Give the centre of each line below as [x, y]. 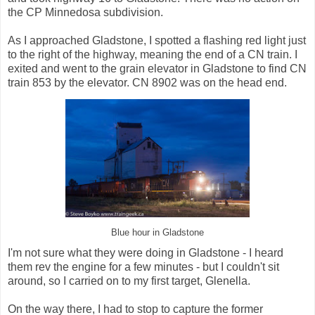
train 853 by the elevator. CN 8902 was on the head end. [147, 82]
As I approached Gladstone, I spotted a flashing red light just [157, 40]
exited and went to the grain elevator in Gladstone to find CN [157, 68]
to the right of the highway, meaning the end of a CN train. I [153, 54]
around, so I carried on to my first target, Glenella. [129, 281]
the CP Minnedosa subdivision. [85, 12]
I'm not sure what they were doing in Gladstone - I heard [146, 253]
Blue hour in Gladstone [157, 232]
